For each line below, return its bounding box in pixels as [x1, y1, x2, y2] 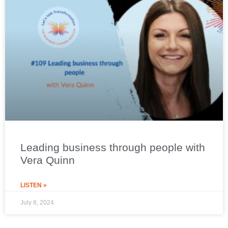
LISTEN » [20, 182, 47, 189]
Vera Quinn [20, 154, 75, 166]
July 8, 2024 [20, 199, 54, 206]
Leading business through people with [20, 141, 205, 153]
